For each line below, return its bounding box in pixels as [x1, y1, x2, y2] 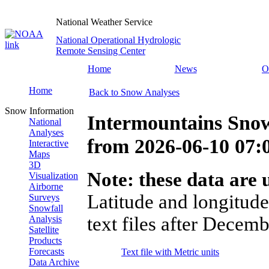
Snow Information [5, 106, 74, 116]
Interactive [29, 138, 68, 148]
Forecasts [29, 246, 64, 256]
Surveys [29, 192, 59, 202]
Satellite [29, 225, 59, 235]
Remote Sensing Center [56, 46, 145, 56]
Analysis [29, 214, 62, 224]
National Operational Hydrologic [56, 35, 181, 45]
